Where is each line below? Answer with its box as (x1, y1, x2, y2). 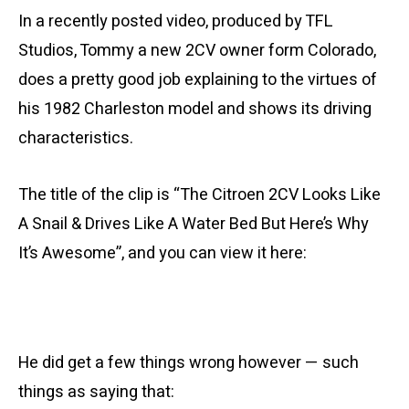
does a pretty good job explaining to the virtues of (18, 68, 377, 92)
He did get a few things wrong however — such (18, 351, 359, 375)
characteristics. (18, 126, 133, 151)
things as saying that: (18, 380, 174, 404)
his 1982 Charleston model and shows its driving (18, 97, 372, 121)
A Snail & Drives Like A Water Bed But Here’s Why (18, 212, 369, 236)
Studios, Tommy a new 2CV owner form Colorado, (18, 38, 376, 63)
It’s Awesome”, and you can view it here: (18, 241, 307, 266)
